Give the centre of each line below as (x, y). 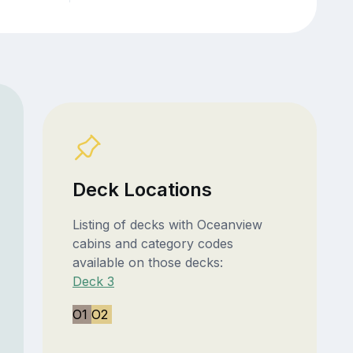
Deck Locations (142, 190)
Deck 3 (93, 282)
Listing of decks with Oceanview (167, 225)
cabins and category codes (152, 244)
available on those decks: (147, 263)
